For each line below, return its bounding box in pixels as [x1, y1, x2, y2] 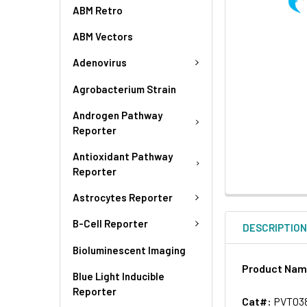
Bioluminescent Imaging [73, 243, 186, 256]
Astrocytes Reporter [73, 191, 173, 204]
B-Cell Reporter [73, 217, 148, 230]
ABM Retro [73, 4, 123, 16]
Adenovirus [73, 56, 127, 69]
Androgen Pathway [73, 108, 162, 121]
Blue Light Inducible [73, 269, 164, 282]
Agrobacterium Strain [73, 82, 176, 95]
